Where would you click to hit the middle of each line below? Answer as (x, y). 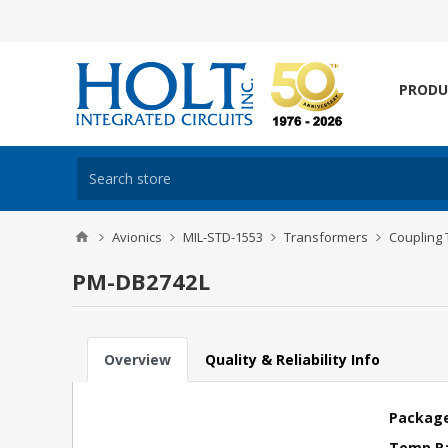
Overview (137, 359)
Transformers (326, 237)
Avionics (137, 237)
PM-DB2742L (141, 281)
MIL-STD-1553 (223, 237)
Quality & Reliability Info (292, 359)
